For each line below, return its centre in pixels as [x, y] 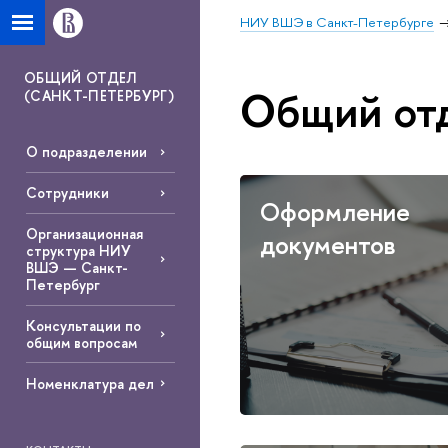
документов [328, 245]
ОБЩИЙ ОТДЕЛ [80, 77]
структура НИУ [78, 251]
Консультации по [83, 325]
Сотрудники [67, 193]
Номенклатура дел [89, 383]
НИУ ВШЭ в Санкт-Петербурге [337, 22]
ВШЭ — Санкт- [76, 268]
